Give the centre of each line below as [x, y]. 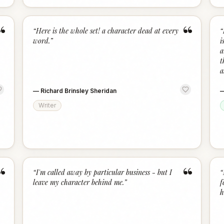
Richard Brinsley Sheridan [79, 91]
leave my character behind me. [79, 182]
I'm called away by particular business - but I [104, 172]
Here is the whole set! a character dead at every [107, 31]
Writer [47, 105]
